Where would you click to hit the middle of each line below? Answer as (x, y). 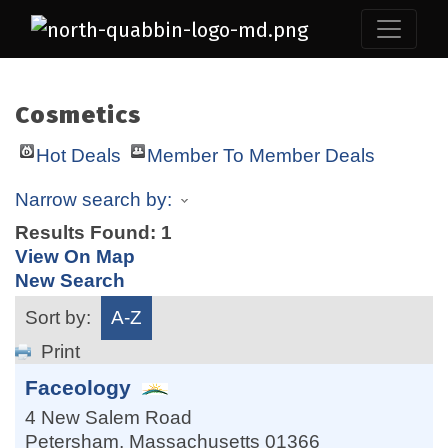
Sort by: (58, 317)
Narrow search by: (93, 199)
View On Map (75, 256)
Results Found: (88, 232)
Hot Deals (78, 155)
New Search (70, 280)
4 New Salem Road (108, 417)
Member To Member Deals (261, 155)
